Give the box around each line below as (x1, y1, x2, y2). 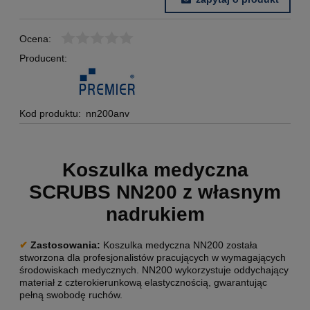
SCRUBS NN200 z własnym (29, 181, 281, 203)
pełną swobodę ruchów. (19, 289, 122, 300)
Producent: (19, 53, 67, 64)
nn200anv (86, 108, 129, 120)
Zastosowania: (30, 239, 100, 250)
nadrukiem (105, 203, 205, 226)
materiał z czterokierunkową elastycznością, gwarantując (19, 276, 267, 288)
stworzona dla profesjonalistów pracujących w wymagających (19, 251, 286, 263)
